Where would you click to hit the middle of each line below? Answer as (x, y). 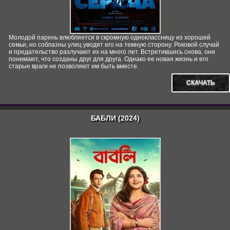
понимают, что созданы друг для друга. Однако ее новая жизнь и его (109, 59)
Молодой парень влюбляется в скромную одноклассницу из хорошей (110, 37)
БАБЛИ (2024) (115, 118)
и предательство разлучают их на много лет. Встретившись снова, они (112, 52)
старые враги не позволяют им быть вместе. (74, 66)
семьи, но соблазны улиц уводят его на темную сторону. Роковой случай (114, 45)
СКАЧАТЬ (201, 83)
